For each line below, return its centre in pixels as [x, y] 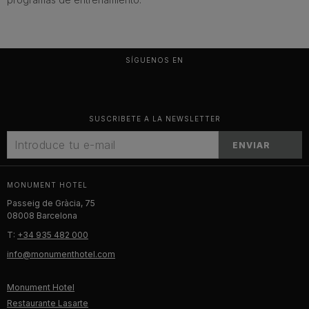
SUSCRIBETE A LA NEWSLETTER [154, 119]
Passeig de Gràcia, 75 [51, 203]
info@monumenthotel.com [61, 255]
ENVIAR [251, 145]
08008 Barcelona [42, 216]
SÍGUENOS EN [154, 60]
